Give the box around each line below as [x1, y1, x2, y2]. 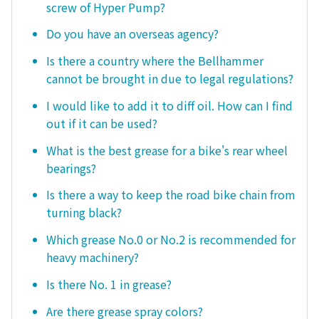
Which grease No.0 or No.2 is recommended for [46, 231, 296, 249]
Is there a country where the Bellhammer [46, 52, 263, 70]
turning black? [46, 204, 122, 221]
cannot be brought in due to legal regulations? [46, 70, 293, 88]
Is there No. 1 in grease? [46, 276, 172, 293]
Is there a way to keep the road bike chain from [46, 186, 296, 204]
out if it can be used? [46, 114, 157, 132]
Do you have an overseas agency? [46, 25, 219, 43]
